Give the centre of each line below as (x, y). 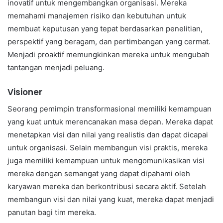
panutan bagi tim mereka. (52, 212)
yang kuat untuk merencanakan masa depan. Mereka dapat (110, 121)
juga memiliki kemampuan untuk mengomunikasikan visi (106, 160)
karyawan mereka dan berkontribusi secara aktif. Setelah (107, 186)
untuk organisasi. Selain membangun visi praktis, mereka (108, 147)
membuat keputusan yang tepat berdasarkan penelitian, (105, 29)
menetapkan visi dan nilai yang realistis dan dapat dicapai (108, 134)
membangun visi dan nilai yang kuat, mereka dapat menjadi (111, 199)
